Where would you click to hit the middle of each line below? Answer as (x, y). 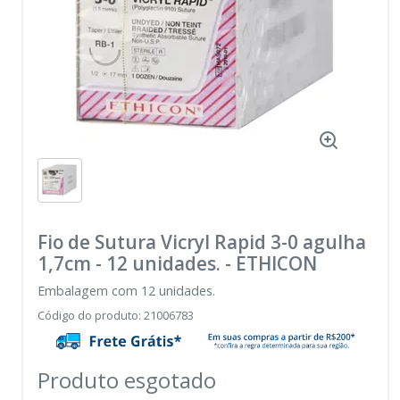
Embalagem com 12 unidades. (126, 291)
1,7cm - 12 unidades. (129, 264)
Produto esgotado (127, 380)
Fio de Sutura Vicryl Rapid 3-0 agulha (202, 242)
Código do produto (88, 316)
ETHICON (276, 264)
